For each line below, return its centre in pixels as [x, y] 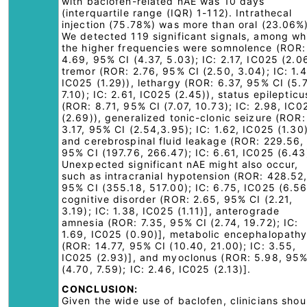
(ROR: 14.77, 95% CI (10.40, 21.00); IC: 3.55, [179, 246]
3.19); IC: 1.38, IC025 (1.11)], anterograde [171, 211]
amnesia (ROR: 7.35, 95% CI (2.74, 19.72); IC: [180, 222]
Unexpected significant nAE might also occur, [180, 164]
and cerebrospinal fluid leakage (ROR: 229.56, [183, 141]
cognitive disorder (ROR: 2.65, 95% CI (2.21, [177, 199]
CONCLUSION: [100, 289]
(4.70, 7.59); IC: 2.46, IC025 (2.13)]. [157, 269]
